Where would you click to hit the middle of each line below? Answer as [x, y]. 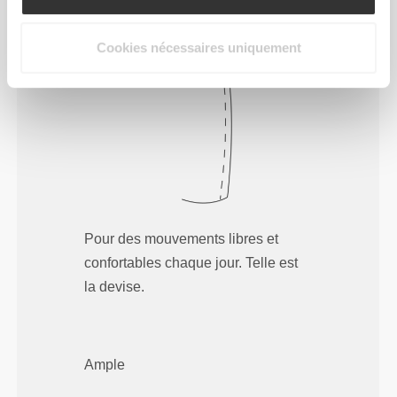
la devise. [115, 287]
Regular [110, 16]
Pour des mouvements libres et [182, 239]
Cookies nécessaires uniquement [198, 48]
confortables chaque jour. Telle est [191, 263]
